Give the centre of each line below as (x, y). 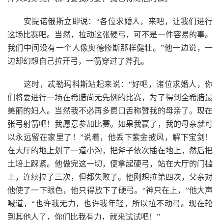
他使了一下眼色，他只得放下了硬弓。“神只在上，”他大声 (110, 190)
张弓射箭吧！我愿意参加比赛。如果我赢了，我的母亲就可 (110, 124)
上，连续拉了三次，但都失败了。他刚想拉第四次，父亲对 (110, 177)
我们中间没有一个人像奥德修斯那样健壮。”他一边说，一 (110, 48)
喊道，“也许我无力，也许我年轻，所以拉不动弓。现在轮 (110, 204)
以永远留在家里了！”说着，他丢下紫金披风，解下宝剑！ (110, 137)
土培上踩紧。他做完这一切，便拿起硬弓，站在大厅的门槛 (110, 164)
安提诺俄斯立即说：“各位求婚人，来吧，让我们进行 (110, 21)
